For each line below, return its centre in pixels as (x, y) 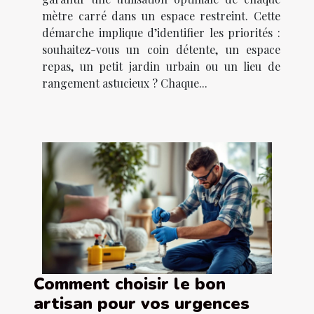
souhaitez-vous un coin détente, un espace (161, 50)
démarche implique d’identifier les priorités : (161, 33)
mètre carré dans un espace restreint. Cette (161, 16)
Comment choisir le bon (130, 284)
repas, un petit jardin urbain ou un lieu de (161, 67)
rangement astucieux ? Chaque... (125, 83)
